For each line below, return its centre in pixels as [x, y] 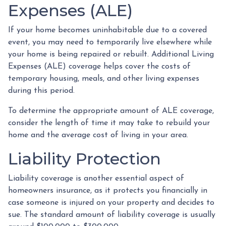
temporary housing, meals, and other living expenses [104, 79]
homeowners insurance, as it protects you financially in [108, 191]
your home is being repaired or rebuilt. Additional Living [111, 54]
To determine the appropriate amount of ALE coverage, [111, 111]
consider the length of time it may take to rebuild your [109, 123]
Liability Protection [84, 159]
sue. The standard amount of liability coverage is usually [112, 215]
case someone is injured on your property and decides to [111, 203]
